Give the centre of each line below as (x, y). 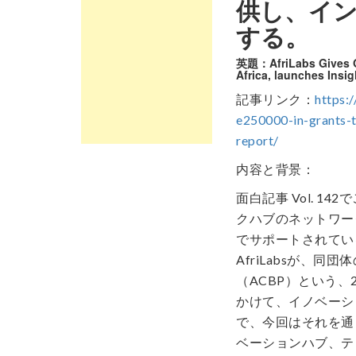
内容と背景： (275, 169)
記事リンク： (275, 99)
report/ (257, 141)
